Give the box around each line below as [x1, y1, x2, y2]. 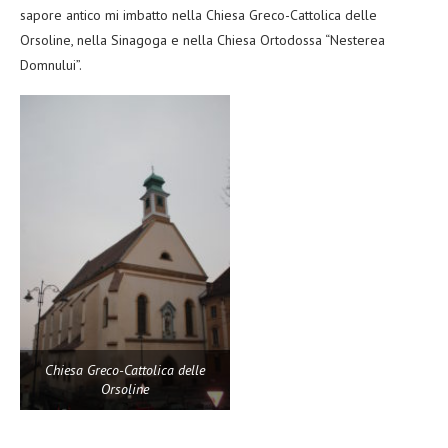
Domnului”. [20, 56, 82, 75]
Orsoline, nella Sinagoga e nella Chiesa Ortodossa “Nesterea [20, 31, 385, 50]
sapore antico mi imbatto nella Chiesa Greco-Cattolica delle [20, 6, 377, 25]
